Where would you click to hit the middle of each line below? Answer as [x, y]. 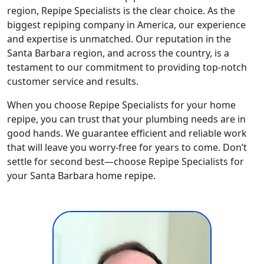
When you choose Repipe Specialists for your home [121, 105]
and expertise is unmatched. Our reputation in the [119, 39]
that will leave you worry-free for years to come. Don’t [127, 147]
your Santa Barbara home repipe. [81, 175]
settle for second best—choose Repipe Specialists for [126, 161]
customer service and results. [73, 81]
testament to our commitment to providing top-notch [127, 67]
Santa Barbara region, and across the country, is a [118, 53]
